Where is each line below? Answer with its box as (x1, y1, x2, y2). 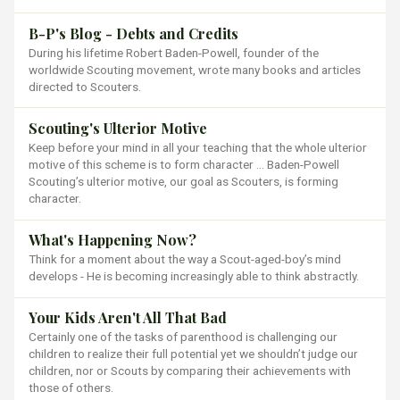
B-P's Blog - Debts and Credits (29, 23, 238, 43)
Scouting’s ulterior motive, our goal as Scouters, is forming (29, 174, 338, 189)
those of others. (29, 380, 113, 396)
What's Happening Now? (29, 230, 196, 250)
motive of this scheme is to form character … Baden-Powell (29, 157, 339, 172)
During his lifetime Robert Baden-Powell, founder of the (29, 45, 319, 60)
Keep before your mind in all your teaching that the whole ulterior (29, 140, 367, 155)
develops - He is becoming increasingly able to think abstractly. (29, 269, 359, 284)
